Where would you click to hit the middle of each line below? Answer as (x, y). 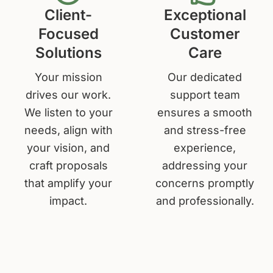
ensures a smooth (205, 112)
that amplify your (68, 183)
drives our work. (68, 94)
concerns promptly (205, 183)
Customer (205, 34)
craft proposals (68, 165)
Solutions (68, 52)
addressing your (205, 165)
